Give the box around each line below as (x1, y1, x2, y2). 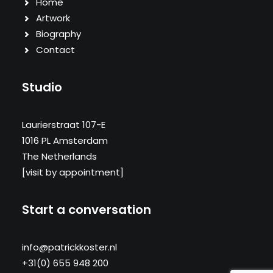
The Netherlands (22, 150, 97, 163)
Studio (22, 79, 62, 96)
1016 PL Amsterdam (22, 134, 108, 147)
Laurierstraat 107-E (22, 118, 105, 131)
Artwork (35, 12, 70, 24)
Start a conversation (22, 201, 151, 218)
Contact (35, 43, 75, 56)
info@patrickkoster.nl (22, 241, 117, 253)
